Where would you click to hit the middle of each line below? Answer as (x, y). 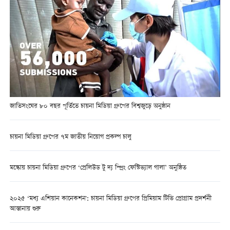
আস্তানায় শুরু (25, 209)
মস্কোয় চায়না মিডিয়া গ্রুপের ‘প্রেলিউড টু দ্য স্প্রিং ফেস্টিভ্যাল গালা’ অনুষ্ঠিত (98, 168)
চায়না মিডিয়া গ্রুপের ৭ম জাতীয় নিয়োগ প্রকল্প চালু (70, 138)
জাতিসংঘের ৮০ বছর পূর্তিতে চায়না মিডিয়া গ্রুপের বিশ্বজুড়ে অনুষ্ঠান (90, 106)
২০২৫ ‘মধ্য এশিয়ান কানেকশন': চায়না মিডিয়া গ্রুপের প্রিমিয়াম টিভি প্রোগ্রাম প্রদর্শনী (110, 199)
